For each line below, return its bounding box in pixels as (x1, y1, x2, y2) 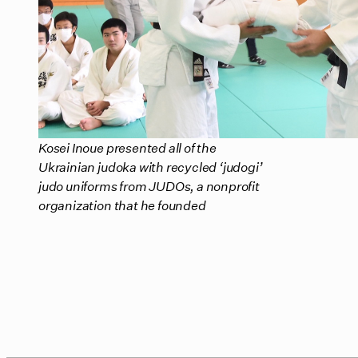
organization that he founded (38, 197, 206, 214)
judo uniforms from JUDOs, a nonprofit (38, 177, 260, 195)
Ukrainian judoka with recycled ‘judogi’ (38, 158, 263, 176)
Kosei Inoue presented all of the (38, 139, 217, 157)
